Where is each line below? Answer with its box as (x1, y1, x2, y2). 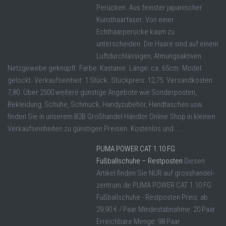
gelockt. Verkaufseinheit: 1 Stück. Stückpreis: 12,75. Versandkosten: (8, 76, 214, 85)
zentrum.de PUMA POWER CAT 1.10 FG (96, 181, 211, 190)
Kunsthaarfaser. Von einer (96, 15, 174, 25)
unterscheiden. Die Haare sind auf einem (96, 39, 218, 49)
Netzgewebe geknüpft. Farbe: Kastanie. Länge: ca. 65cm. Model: (8, 64, 203, 73)
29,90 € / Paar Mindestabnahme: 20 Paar (96, 205, 215, 214)
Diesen (184, 156, 205, 166)
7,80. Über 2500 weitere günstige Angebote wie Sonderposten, (8, 88, 197, 97)
